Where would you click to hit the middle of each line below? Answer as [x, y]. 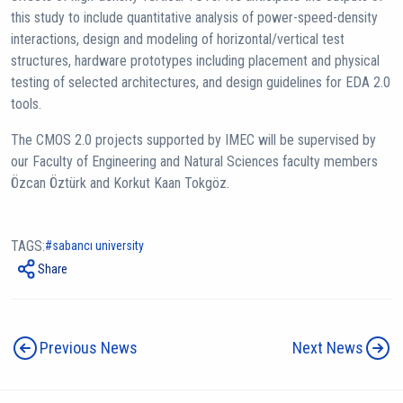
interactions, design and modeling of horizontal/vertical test [178, 39]
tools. [26, 103]
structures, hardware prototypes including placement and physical [195, 60]
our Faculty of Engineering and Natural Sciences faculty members [194, 161]
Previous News [89, 348]
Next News [328, 348]
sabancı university [98, 246]
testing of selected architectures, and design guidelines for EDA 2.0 [201, 82]
